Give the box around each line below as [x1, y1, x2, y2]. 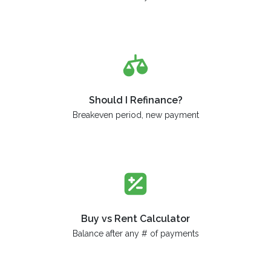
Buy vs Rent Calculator [81, 212, 190, 224]
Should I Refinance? [88, 94, 183, 106]
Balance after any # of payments [72, 228, 199, 238]
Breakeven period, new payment [72, 109, 199, 120]
